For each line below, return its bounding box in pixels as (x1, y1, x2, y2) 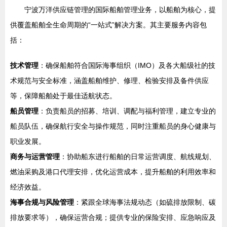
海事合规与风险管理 (10, 198, 74, 206)
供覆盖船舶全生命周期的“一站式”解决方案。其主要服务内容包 (10, 21, 207, 29)
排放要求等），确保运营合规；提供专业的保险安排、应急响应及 (10, 213, 216, 221)
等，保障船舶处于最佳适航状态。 (10, 92, 117, 100)
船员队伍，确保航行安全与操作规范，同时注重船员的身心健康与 (10, 122, 216, 130)
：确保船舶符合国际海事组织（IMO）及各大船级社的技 (39, 61, 215, 69)
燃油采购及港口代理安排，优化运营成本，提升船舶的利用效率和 (10, 168, 216, 176)
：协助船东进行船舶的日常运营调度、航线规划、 (60, 153, 216, 161)
